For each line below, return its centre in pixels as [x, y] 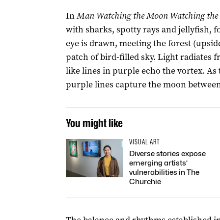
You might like [94, 123]
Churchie [145, 182]
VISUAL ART [144, 142]
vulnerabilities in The [164, 172]
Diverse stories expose [167, 154]
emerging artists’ [158, 163]
